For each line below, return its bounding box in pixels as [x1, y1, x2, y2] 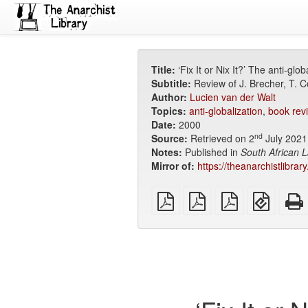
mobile [275, 213, 305, 227]
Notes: [151, 145, 182, 159]
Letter [243, 186, 269, 199]
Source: [151, 131, 188, 145]
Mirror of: [151, 159, 195, 173]
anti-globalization [188, 104, 263, 118]
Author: [151, 90, 187, 104]
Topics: [151, 104, 186, 118]
